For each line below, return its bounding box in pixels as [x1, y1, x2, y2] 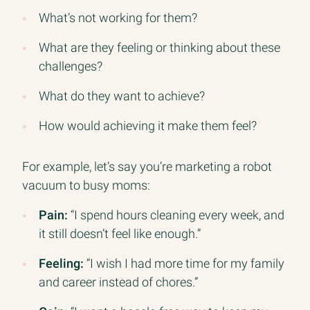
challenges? [39, 58, 102, 73]
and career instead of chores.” [39, 274, 198, 289]
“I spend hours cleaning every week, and [68, 207, 284, 222]
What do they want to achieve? [39, 88, 205, 103]
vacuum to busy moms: [22, 177, 150, 192]
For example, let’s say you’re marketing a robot [22, 158, 272, 174]
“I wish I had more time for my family [84, 255, 284, 271]
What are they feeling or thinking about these [39, 39, 280, 55]
